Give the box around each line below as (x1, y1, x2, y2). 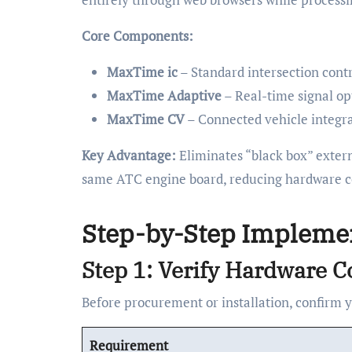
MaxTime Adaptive (107, 86, 222, 105)
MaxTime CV (107, 110, 185, 129)
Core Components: (82, 27, 193, 46)
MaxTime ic (107, 63, 178, 82)
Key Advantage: (82, 146, 176, 165)
